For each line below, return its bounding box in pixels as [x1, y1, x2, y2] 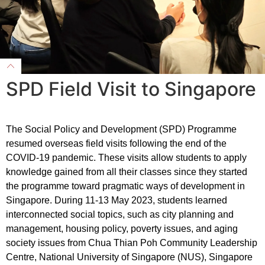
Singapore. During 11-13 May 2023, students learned [6, 195, 227, 205]
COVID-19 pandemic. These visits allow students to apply [6, 153, 247, 163]
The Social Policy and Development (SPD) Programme [6, 124, 237, 134]
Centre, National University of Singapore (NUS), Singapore [6, 252, 253, 262]
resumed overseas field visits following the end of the [6, 138, 227, 148]
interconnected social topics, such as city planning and [6, 209, 234, 219]
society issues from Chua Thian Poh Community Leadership [6, 238, 257, 248]
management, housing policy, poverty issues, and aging [6, 224, 238, 234]
